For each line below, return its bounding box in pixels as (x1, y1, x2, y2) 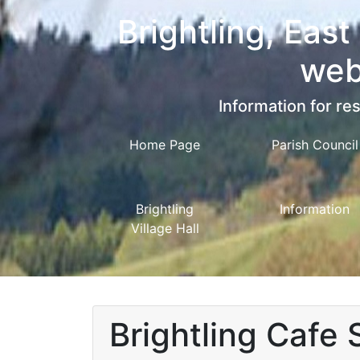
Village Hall (130, 220, 199, 236)
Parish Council (271, 137, 358, 153)
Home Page (129, 137, 201, 153)
